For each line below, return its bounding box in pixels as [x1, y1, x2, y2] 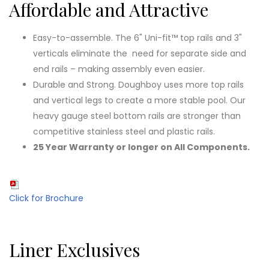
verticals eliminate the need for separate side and [33, 47, 246, 59]
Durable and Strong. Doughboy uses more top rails [33, 78, 244, 91]
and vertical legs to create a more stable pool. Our [33, 94, 246, 106]
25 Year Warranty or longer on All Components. [33, 141, 250, 153]
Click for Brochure [9, 192, 83, 204]
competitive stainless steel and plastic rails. [33, 125, 215, 138]
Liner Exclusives [9, 237, 140, 262]
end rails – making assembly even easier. [33, 62, 205, 75]
